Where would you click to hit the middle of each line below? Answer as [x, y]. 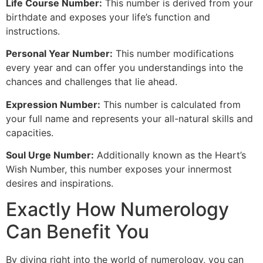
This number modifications [173, 54]
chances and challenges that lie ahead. [92, 82]
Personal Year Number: [59, 54]
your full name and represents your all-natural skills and [129, 118]
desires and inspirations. [60, 183]
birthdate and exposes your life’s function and [108, 17]
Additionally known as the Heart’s [170, 155]
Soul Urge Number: [50, 155]
